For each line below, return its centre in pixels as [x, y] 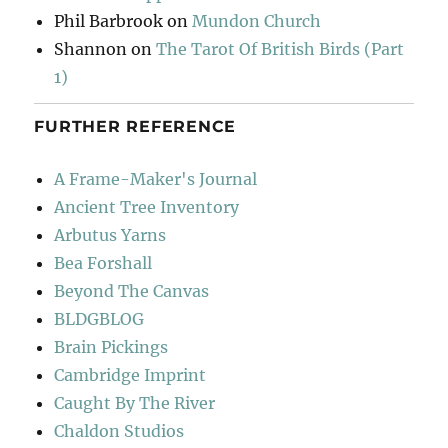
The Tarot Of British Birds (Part [280, 49]
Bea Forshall [103, 263]
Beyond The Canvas [132, 291]
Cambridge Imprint [130, 375]
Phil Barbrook [109, 21]
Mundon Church [257, 21]
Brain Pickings [111, 347]
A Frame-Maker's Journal [156, 179]
